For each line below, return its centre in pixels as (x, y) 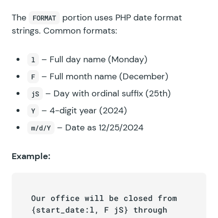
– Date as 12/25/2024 (99, 127)
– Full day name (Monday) (93, 59)
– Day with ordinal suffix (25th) (107, 93)
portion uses (88, 17)
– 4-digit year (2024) (83, 110)
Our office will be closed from (104, 198)
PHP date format (149, 17)
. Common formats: (78, 30)
